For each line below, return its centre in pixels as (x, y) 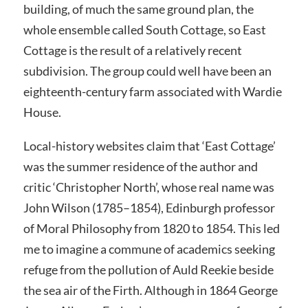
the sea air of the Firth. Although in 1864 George (150, 290)
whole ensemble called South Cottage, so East (144, 29)
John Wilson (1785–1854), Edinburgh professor (149, 208)
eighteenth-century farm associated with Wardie (152, 91)
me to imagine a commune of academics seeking (149, 249)
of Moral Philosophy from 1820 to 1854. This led (151, 229)
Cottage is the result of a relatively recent (132, 50)
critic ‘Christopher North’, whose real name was (148, 187)
